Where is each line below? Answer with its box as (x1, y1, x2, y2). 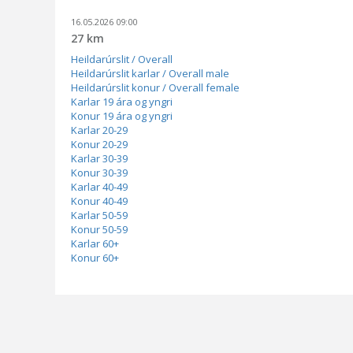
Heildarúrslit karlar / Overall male (71, 66, 229, 80)
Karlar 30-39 (71, 151, 128, 165)
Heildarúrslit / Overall (71, 52, 173, 66)
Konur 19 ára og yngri (71, 109, 173, 123)
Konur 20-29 (71, 137, 128, 151)
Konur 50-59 (71, 222, 128, 236)
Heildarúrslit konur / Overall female (71, 80, 240, 95)
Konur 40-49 (71, 194, 128, 208)
